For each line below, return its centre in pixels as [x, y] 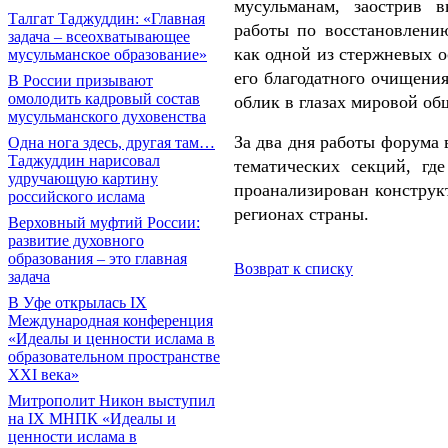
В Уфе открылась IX [77, 302]
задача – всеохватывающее [99, 36]
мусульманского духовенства [107, 116]
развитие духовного [76, 240]
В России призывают [80, 80]
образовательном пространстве [114, 356]
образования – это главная [97, 258]
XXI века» [43, 374]
